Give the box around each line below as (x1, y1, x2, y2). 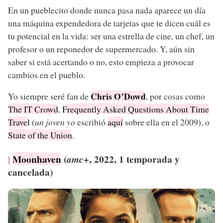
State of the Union (8, 129, 72, 141)
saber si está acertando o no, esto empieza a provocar (8, 55, 194, 68)
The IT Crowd (8, 103, 58, 115)
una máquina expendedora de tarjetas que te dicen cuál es (8, 16, 211, 29)
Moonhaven (12, 152, 61, 167)
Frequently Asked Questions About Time (62, 103, 209, 115)
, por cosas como (146, 90, 205, 103)
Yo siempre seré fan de (8, 90, 91, 103)
